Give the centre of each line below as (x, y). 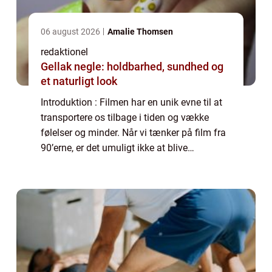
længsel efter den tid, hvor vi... (104, 178)
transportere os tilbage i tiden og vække (125, 117)
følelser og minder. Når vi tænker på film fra (133, 132)
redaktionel (64, 52)
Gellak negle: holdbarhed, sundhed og (132, 66)
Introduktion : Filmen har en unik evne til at (131, 102)
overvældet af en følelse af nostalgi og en (129, 163)
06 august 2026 (71, 31)
